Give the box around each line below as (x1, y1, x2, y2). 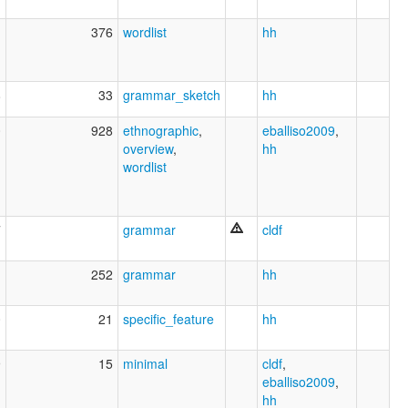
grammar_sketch (123, 85, 220, 104)
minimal (123, 353, 168, 372)
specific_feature (123, 309, 214, 328)
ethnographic (123, 120, 199, 139)
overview (123, 138, 173, 158)
